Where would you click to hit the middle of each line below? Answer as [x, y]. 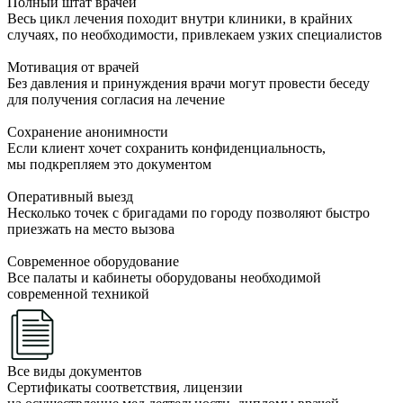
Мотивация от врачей [73, 67]
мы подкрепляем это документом [109, 164]
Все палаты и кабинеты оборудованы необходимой [164, 277]
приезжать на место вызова [91, 228]
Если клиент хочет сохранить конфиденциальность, [166, 148]
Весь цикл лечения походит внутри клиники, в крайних [180, 18]
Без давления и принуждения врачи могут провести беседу [188, 83]
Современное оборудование [93, 261]
